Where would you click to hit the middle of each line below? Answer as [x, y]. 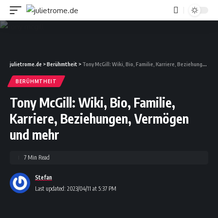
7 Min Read [37, 157]
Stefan [44, 177]
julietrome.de [26, 64]
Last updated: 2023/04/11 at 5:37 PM [76, 188]
